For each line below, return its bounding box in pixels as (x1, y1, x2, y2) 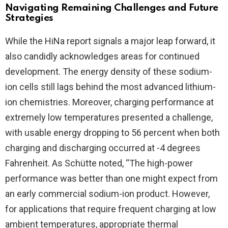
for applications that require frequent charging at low (5, 204, 216, 215)
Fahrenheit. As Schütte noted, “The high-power (5, 158, 193, 169)
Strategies (5, 13, 53, 23)
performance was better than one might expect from (5, 173, 218, 184)
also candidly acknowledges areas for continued (5, 51, 199, 62)
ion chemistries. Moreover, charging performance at (5, 97, 214, 108)
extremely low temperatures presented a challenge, (5, 112, 213, 123)
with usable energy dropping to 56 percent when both (5, 127, 220, 138)
